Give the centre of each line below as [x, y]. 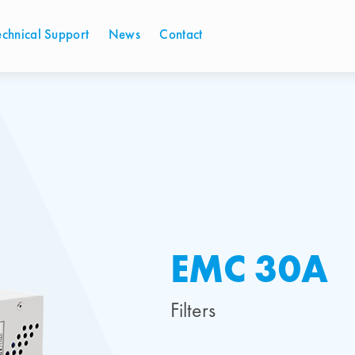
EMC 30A [249, 271]
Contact [181, 35]
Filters [193, 311]
